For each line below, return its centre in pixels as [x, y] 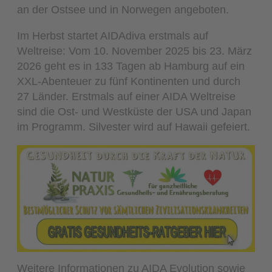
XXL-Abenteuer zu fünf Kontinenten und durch [129, 81]
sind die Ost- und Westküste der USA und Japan [134, 111]
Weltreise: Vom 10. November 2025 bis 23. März [135, 50]
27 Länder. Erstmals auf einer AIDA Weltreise [127, 96]
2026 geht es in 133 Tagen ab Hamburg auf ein [131, 66]
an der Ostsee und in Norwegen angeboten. [123, 9]
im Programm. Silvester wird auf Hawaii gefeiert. [134, 126]
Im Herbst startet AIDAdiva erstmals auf [113, 35]
